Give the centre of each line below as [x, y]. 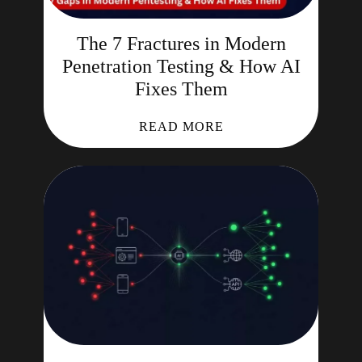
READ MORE [181, 126]
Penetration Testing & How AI [181, 66]
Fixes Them [181, 89]
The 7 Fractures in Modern [181, 44]
